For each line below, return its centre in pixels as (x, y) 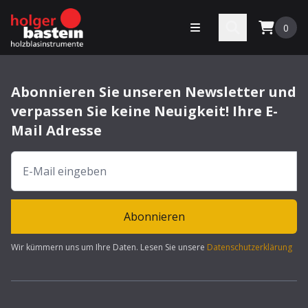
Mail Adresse (56, 130)
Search (241, 27)
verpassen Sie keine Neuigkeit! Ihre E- (144, 111)
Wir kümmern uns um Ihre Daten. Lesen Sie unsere (108, 247)
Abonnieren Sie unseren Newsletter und (154, 92)
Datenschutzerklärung (250, 247)
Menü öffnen (221, 27)
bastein (30, 16)
